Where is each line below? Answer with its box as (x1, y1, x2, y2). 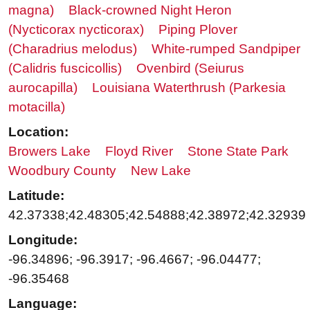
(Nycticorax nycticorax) (8, 22, 144, 37)
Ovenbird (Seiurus (136, 61, 244, 76)
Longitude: (8, 232, 77, 248)
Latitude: (8, 188, 64, 203)
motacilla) (8, 100, 65, 115)
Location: (8, 125, 69, 140)
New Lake (131, 163, 191, 179)
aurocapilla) (8, 80, 77, 95)
